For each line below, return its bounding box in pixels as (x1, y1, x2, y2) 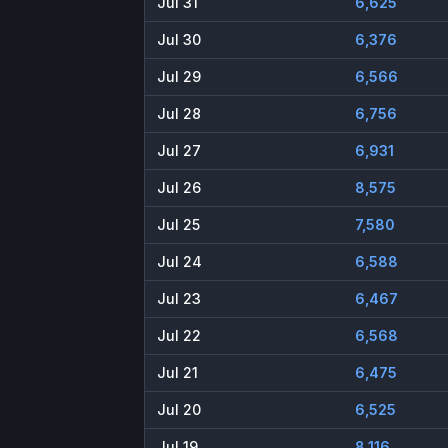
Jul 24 (157, 253, 202, 271)
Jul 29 (157, 68, 201, 86)
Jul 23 (157, 290, 201, 308)
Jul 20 (157, 401, 201, 419)
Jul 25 (157, 216, 200, 234)
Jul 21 (157, 364, 198, 382)
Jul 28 (157, 105, 201, 123)
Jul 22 (157, 327, 201, 345)
